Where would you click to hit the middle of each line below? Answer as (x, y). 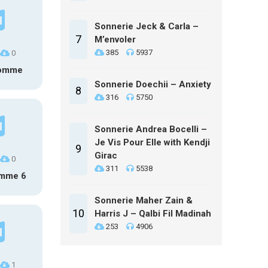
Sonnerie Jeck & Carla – (147, 26)
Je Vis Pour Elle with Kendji (152, 142)
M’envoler (115, 39)
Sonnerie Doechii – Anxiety (153, 84)
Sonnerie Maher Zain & (144, 200)
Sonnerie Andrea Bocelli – (151, 129)
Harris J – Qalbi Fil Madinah (153, 214)
